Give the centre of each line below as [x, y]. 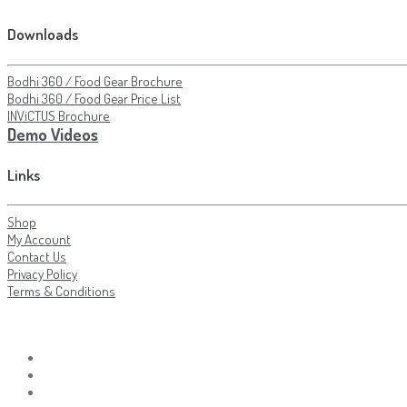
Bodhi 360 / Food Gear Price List [94, 99]
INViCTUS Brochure [59, 116]
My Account [39, 239]
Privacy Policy [42, 273]
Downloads [43, 34]
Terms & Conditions [61, 291]
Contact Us [37, 256]
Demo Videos [53, 135]
